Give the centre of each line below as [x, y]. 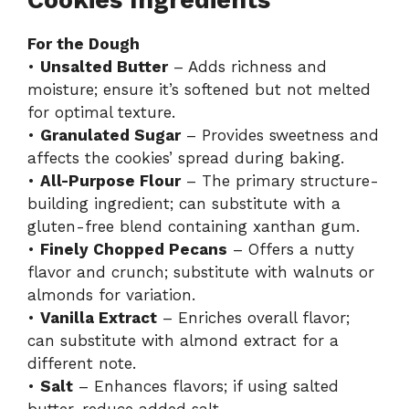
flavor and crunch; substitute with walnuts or [201, 273]
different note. [82, 364]
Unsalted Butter [104, 67]
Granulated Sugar [110, 136]
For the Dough [84, 44]
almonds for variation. [111, 295]
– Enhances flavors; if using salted [206, 387]
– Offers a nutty [291, 250]
